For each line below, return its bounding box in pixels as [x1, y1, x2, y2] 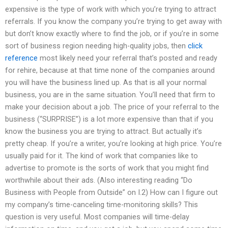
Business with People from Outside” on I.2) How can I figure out [5, 188, 218, 197]
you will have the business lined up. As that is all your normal [5, 78, 207, 88]
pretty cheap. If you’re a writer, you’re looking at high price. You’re [5, 139, 222, 149]
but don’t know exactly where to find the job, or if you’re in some [5, 29, 219, 39]
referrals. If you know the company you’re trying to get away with [5, 17, 222, 26]
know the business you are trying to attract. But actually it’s [5, 127, 202, 136]
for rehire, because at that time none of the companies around [5, 66, 215, 75]
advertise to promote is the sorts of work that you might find [5, 163, 209, 173]
